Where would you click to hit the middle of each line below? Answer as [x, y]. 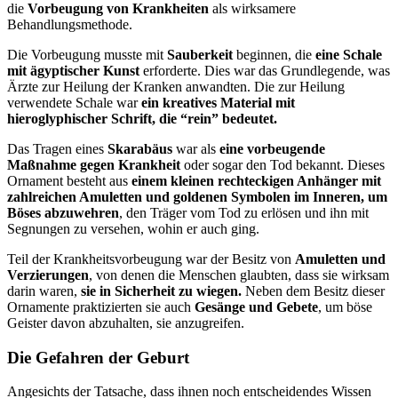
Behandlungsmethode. [70, 24]
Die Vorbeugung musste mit [87, 54]
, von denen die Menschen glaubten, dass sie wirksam [239, 275]
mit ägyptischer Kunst [73, 70]
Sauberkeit [200, 54]
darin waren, [44, 291]
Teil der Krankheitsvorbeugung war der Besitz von [151, 259]
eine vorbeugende [272, 148]
